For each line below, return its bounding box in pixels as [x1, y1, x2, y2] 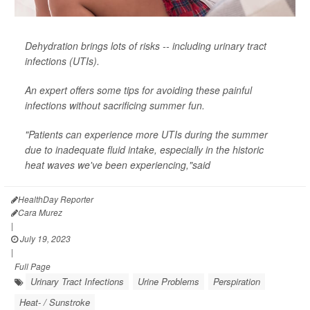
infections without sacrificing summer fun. [25, 98, 205, 113]
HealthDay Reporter [18, 193, 93, 206]
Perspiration [213, 275, 260, 289]
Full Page [15, 260, 51, 273]
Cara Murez [18, 206, 62, 219]
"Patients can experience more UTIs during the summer [25, 127, 268, 142]
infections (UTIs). [25, 54, 100, 69]
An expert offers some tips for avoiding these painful [25, 83, 252, 98]
